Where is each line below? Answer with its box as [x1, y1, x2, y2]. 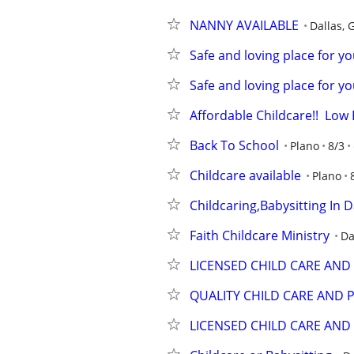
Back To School [190, 137, 279, 154]
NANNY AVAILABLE [190, 17, 299, 34]
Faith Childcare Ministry [190, 227, 330, 244]
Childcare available [190, 167, 301, 184]
